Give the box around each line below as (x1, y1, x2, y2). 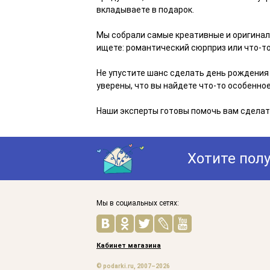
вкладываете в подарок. (96, 5, 194, 15)
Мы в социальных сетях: (96, 199, 179, 208)
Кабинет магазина (96, 242, 161, 250)
